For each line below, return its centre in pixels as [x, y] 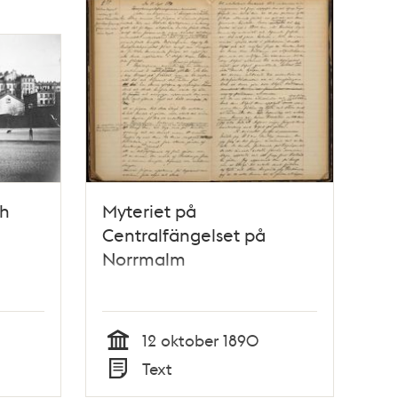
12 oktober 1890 [201, 339]
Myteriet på [150, 210]
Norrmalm [144, 258]
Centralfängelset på [184, 234]
